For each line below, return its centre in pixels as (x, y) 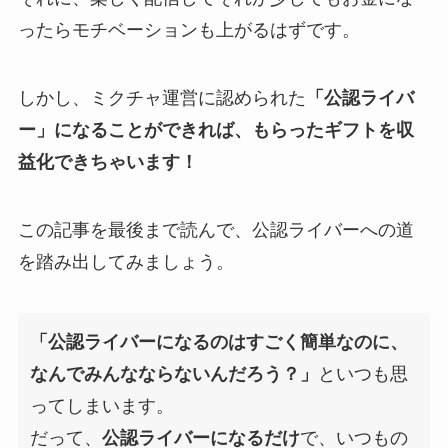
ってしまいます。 (102, 405)
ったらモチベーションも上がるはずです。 (188, 29)
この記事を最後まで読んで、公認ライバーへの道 (215, 229)
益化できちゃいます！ (107, 161)
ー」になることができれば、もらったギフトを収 (215, 129)
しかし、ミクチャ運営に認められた (161, 97)
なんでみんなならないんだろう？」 (174, 373)
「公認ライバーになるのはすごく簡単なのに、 (219, 341)
